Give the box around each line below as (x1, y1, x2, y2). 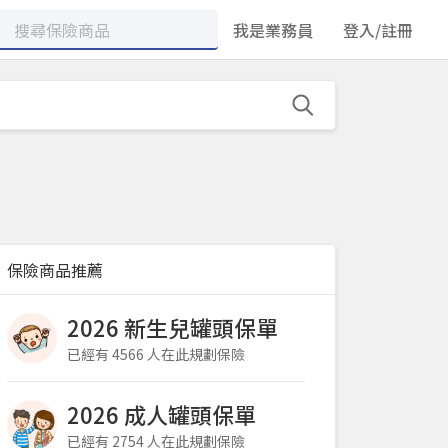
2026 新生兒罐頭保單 (67, 311, 278, 343)
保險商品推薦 (7, 257, 103, 282)
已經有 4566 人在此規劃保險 (67, 344, 245, 364)
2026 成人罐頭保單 (67, 398, 256, 430)
